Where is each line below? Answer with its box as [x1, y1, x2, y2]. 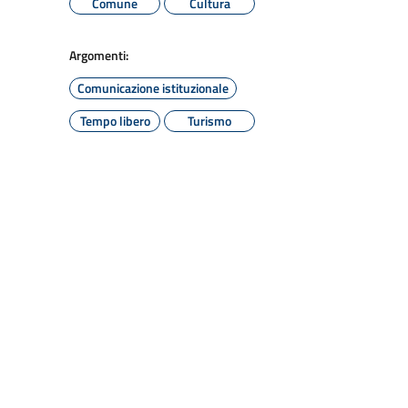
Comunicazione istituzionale [77, 78, 229, 97]
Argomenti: [69, 46, 128, 65]
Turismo [188, 111, 231, 130]
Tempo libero [79, 111, 150, 130]
